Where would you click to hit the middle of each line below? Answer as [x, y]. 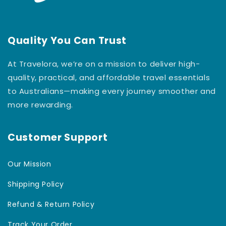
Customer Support [58, 137]
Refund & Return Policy [51, 204]
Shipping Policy [36, 184]
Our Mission [30, 164]
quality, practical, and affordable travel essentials [109, 77]
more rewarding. [40, 105]
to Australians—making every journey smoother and [112, 91]
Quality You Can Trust [67, 41]
